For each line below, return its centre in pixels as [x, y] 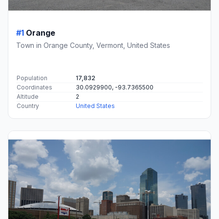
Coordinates [34, 87]
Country [28, 106]
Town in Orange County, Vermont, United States [93, 45]
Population [32, 78]
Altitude [28, 96]
